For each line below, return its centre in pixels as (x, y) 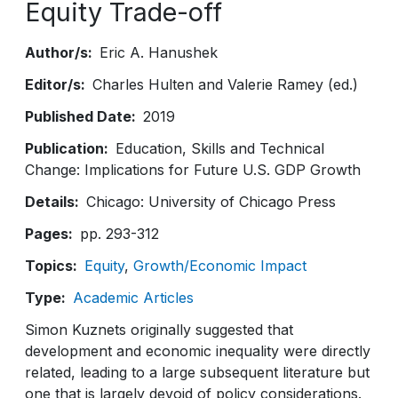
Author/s (56, 52)
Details (50, 202)
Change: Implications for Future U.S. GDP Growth (193, 170)
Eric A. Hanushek (159, 52)
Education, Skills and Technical (220, 148)
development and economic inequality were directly (198, 351)
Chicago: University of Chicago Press (211, 202)
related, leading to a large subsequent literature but (197, 372)
